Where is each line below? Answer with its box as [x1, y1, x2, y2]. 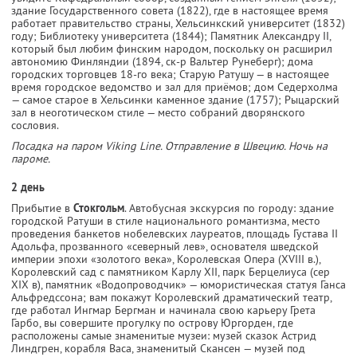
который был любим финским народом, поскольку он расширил [11, 41, 332, 56]
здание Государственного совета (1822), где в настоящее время [11, 2, 328, 18]
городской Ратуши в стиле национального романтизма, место [11, 213, 320, 228]
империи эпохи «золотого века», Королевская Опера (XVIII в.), [11, 251, 320, 266]
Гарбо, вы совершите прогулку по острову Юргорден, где [11, 315, 293, 330]
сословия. [11, 117, 59, 132]
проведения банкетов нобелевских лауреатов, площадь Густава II [11, 226, 338, 241]
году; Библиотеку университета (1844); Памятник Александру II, [11, 28, 331, 43]
